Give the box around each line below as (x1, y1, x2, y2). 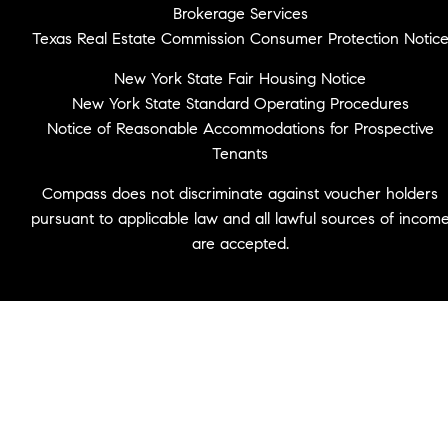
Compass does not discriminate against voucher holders (42, 183, 438, 203)
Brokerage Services (172, 3, 308, 23)
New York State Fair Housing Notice (114, 68, 366, 88)
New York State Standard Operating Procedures (71, 93, 409, 113)
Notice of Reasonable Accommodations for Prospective (46, 118, 434, 138)
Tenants (212, 143, 268, 163)
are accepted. (191, 233, 289, 253)
